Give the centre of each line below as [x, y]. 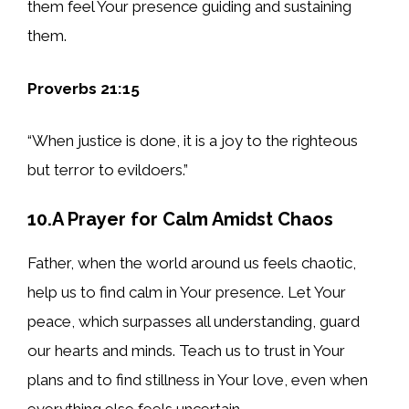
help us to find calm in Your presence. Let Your [187, 292]
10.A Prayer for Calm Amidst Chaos [180, 219]
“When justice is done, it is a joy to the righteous [193, 141]
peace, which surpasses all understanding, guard [194, 321]
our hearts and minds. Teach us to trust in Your [186, 350]
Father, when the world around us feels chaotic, [192, 262]
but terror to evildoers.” [108, 170]
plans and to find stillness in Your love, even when [198, 379]
